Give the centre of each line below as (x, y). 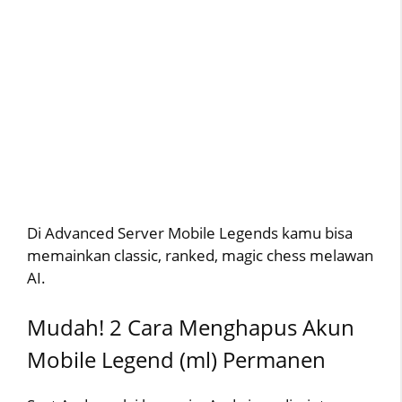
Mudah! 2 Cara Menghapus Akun (191, 328)
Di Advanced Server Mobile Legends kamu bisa (190, 232)
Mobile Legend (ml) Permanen (176, 360)
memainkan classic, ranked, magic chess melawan (200, 255)
